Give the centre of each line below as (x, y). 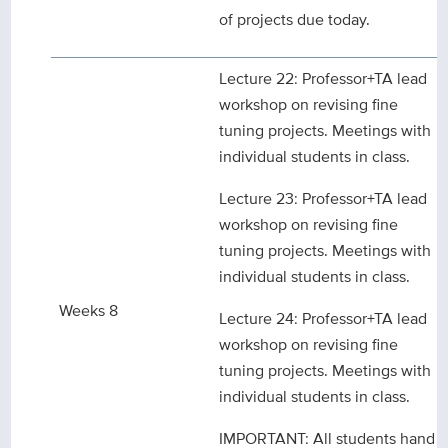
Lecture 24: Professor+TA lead (323, 319)
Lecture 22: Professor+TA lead (323, 79)
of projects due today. (295, 20)
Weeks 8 (89, 311)
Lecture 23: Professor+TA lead (323, 199)
